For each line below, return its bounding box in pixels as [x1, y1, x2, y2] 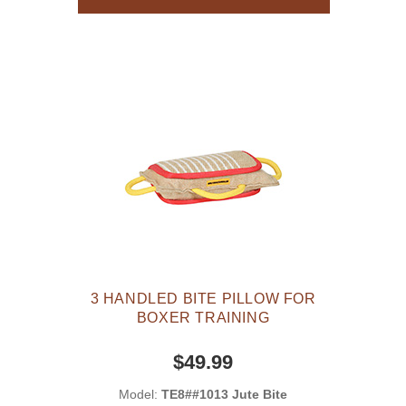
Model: [119, 387, 161, 402]
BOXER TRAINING [136, 310, 270, 326]
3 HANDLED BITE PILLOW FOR [90, 291, 316, 307]
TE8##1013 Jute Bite [161, 387, 287, 402]
